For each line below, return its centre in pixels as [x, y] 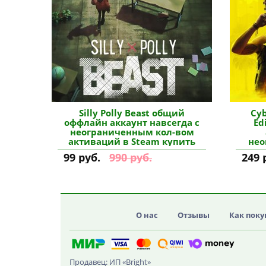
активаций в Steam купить [132, 141]
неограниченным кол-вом [132, 132]
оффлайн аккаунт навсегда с [132, 122]
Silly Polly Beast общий [132, 113]
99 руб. [82, 157]
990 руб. [131, 157]
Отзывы [193, 215]
